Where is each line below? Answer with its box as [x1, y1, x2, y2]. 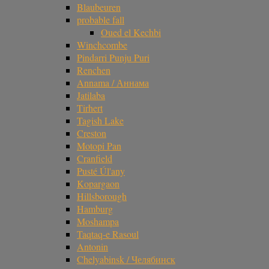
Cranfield [77, 152, 112, 165]
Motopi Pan [77, 139, 121, 153]
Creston [77, 127, 106, 140]
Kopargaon [77, 177, 119, 190]
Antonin [77, 240, 108, 253]
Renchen [77, 64, 110, 77]
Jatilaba [77, 89, 105, 102]
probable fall [77, 13, 124, 26]
